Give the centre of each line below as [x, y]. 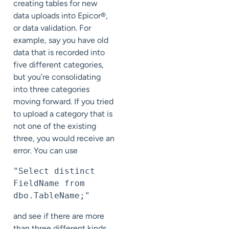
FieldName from [49, 183]
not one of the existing [55, 126]
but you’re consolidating [57, 77]
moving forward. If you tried [63, 101]
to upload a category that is [63, 113]
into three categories [51, 89]
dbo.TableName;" [52, 195]
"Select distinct [54, 171]
